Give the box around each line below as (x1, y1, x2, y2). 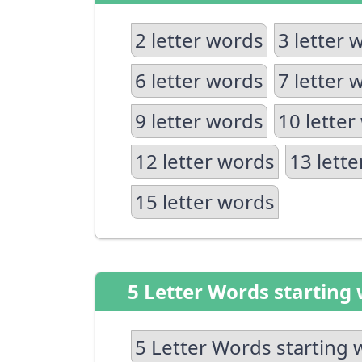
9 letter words (135, 107, 263, 134)
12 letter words (135, 148, 275, 175)
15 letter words (135, 188, 275, 215)
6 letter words (135, 67, 263, 94)
